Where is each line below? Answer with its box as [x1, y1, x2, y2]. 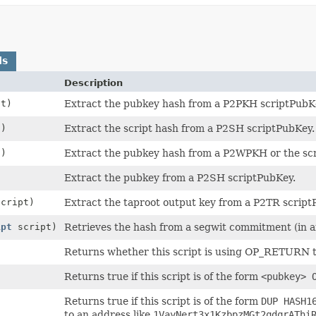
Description [64, 77, 123, 88]
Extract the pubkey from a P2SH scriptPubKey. [64, 171, 296, 183]
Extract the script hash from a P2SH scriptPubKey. [64, 122, 315, 134]
